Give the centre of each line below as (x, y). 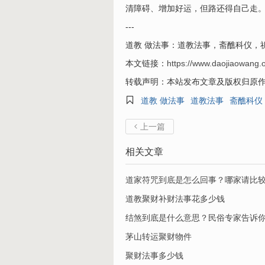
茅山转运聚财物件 (159, 237)
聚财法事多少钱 (154, 256)
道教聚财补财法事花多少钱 (175, 199)
